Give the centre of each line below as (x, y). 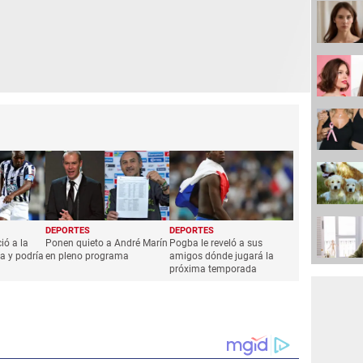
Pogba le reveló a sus (216, 243)
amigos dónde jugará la (222, 256)
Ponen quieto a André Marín (107, 243)
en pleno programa (88, 256)
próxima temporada (214, 269)
